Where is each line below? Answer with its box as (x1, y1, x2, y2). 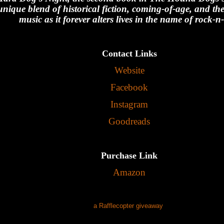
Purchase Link (101, 150, 157, 160)
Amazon (113, 167, 145, 178)
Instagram (110, 99, 148, 110)
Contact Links (101, 48, 157, 58)
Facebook (110, 82, 148, 93)
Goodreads (108, 116, 150, 127)
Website (114, 64, 144, 75)
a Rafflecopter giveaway (93, 202, 163, 210)
